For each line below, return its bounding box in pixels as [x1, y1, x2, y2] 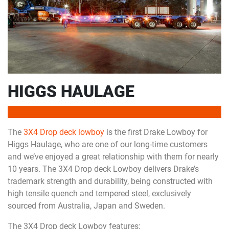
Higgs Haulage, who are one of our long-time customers [8, 140, 208, 150]
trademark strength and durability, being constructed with [8, 176, 213, 187]
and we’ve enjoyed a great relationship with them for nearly [8, 152, 219, 162]
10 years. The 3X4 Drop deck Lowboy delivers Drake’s [8, 164, 199, 174]
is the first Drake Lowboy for [104, 127, 208, 138]
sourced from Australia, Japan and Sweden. [8, 201, 165, 211]
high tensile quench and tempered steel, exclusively [8, 189, 191, 199]
